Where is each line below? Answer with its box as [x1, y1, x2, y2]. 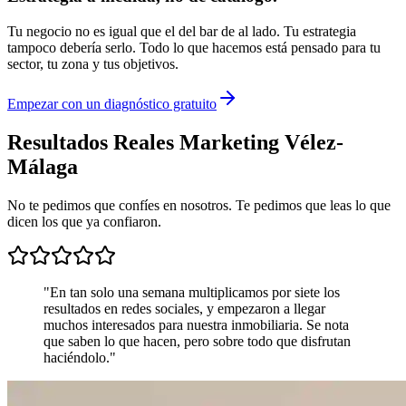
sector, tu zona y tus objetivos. [7, 55, 179, 72]
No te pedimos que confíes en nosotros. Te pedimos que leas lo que [7, 197, 391, 213]
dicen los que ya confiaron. [7, 213, 161, 229]
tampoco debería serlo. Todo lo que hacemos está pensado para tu [7, 39, 381, 55]
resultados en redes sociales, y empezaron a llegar [43, 300, 325, 316]
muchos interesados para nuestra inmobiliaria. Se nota [43, 316, 349, 333]
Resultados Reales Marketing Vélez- [7, 130, 343, 154]
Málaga [7, 154, 78, 179]
